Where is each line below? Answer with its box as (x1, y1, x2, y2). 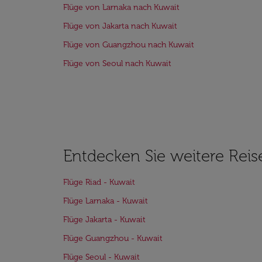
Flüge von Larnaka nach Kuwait (63, 2, 180, 12)
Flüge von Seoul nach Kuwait (63, 58, 171, 68)
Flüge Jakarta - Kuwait (63, 215, 146, 225)
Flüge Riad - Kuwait (63, 177, 135, 187)
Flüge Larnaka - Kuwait (63, 196, 148, 206)
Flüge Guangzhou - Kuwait (63, 233, 163, 243)
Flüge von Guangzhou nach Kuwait (63, 40, 194, 50)
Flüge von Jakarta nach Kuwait (63, 21, 177, 31)
